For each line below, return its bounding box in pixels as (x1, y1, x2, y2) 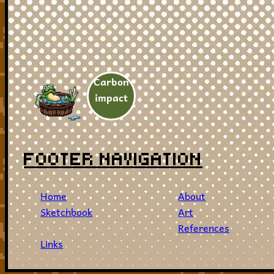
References (178, 219, 230, 235)
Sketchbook (40, 203, 93, 220)
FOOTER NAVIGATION (24, 147, 203, 170)
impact (95, 89, 128, 105)
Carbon (94, 73, 130, 89)
